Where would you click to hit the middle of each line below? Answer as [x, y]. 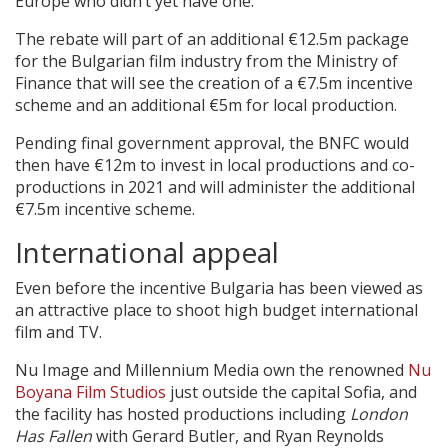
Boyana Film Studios [90, 391]
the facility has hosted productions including [182, 413]
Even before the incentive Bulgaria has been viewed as [219, 287]
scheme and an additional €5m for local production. [206, 104]
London [379, 413]
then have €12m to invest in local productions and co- [215, 164]
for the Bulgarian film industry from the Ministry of [206, 60]
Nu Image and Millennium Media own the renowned [211, 369]
